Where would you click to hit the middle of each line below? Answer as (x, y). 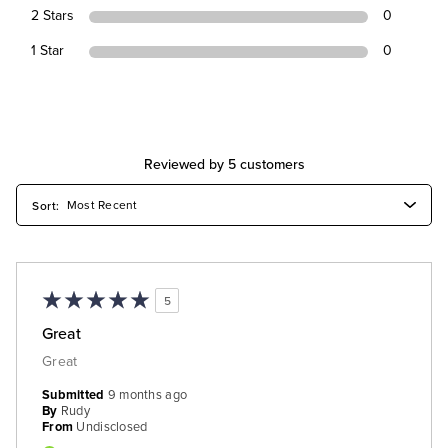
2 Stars (52, 16)
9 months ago (147, 395)
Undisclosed (112, 427)
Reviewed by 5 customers (224, 164)
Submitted (75, 395)
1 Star (47, 51)
